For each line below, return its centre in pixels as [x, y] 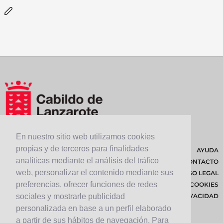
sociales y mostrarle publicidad [70, 197]
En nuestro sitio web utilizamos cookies [85, 137]
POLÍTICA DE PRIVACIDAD [177, 196]
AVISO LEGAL [198, 173]
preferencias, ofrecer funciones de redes [87, 185]
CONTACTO [201, 161]
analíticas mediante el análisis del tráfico [87, 161]
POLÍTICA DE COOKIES [183, 184]
